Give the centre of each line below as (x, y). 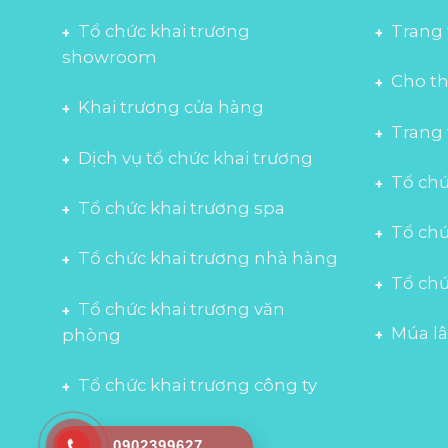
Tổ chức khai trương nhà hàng (208, 258)
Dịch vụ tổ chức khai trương (195, 157)
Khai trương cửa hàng (171, 107)
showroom (109, 56)
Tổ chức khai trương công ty (197, 385)
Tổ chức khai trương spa (181, 208)
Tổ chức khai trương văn (181, 308)
